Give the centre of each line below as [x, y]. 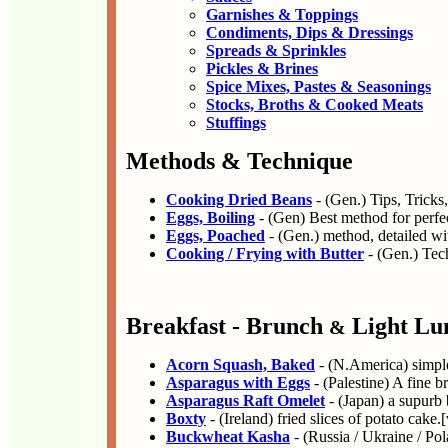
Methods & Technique [239, 161]
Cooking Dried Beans [239, 199]
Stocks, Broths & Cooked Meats [314, 104]
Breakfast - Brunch [227, 326]
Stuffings [236, 122]
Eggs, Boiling [210, 217]
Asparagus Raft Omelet [245, 400]
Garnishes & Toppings [282, 14]
